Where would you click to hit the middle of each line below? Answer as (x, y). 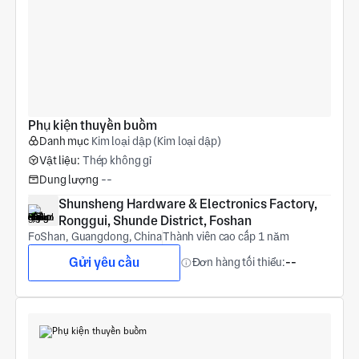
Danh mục (64, 141)
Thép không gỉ (117, 160)
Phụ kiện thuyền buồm (92, 125)
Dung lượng (69, 179)
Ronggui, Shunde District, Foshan (155, 221)
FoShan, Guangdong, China (95, 237)
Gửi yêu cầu (104, 262)
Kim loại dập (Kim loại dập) (156, 141)
